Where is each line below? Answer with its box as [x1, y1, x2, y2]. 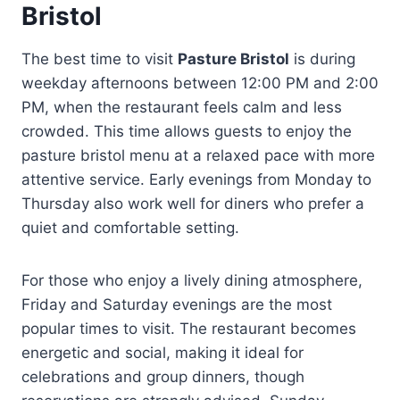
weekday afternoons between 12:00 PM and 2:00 [21, 73, 379, 92]
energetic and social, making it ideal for [21, 343, 304, 362]
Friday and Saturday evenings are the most [21, 295, 332, 313]
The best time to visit [21, 49, 178, 68]
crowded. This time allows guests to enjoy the [21, 121, 352, 140]
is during [289, 49, 355, 68]
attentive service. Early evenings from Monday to [21, 170, 371, 188]
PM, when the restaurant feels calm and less [21, 97, 342, 116]
